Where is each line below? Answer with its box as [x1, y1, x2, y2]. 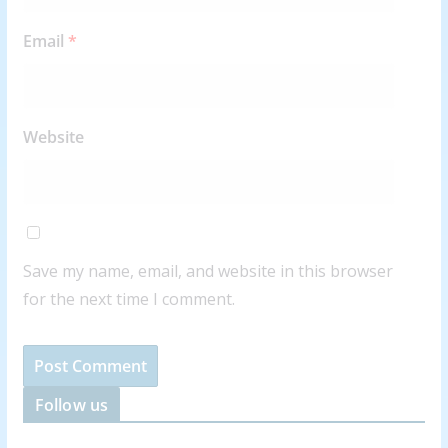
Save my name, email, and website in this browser [22, 259, 393, 282]
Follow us [34, 393, 109, 416]
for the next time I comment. [22, 287, 235, 310]
